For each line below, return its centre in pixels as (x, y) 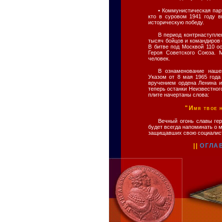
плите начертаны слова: (179, 95)
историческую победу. (176, 22)
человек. (159, 58)
